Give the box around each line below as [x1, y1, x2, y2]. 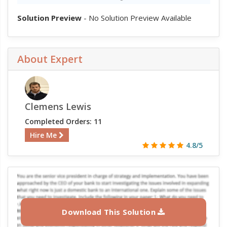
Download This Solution [62, 206, 158, 217]
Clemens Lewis [24, 100, 91, 112]
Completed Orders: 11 [24, 116, 102, 126]
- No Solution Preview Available [81, 12, 192, 23]
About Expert [17, 52, 83, 66]
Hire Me [29, 130, 59, 140]
